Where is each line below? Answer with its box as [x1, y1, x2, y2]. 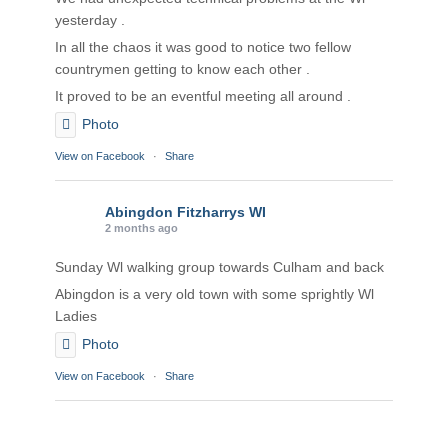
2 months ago [105, 222, 178, 235]
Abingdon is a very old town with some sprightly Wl [55, 286, 374, 303]
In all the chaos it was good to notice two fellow [55, 39, 351, 56]
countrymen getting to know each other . [55, 61, 310, 78]
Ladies [55, 308, 97, 325]
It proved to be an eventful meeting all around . [55, 88, 351, 105]
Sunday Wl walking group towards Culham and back [55, 259, 384, 276]
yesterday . [55, 12, 125, 29]
